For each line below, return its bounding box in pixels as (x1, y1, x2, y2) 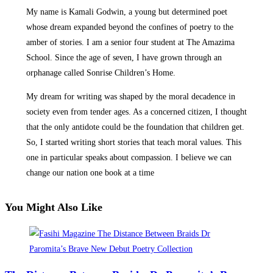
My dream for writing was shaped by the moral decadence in (26, 92, 235, 102)
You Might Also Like (5, 201, 102, 214)
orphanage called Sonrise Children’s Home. (26, 68, 178, 78)
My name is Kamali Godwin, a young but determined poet (26, 7, 227, 17)
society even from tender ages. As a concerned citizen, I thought (26, 107, 247, 117)
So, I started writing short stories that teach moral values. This (26, 138, 241, 147)
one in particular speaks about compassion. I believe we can (26, 153, 232, 163)
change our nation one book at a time (26, 168, 154, 178)
